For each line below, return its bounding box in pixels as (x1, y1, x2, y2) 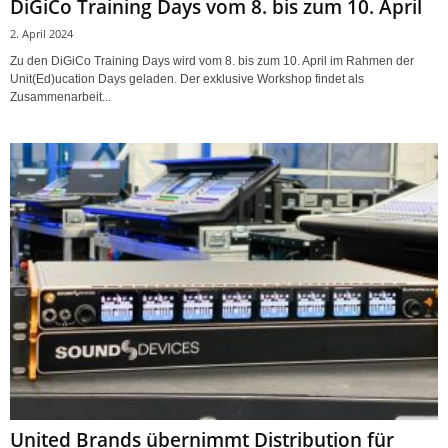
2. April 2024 (10, 25, 73, 41)
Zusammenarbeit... (10, 89, 111, 104)
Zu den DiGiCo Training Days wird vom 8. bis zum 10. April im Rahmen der (10, 53, 414, 68)
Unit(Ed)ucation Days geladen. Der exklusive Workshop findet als (10, 71, 364, 86)
